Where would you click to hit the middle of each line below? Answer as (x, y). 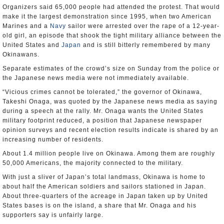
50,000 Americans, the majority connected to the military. (93, 163)
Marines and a (26, 26)
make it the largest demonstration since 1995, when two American (107, 16)
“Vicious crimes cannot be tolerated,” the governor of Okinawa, (102, 92)
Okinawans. (21, 54)
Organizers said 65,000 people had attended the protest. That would (111, 7)
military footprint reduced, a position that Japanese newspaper (102, 120)
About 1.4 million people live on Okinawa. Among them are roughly (109, 153)
